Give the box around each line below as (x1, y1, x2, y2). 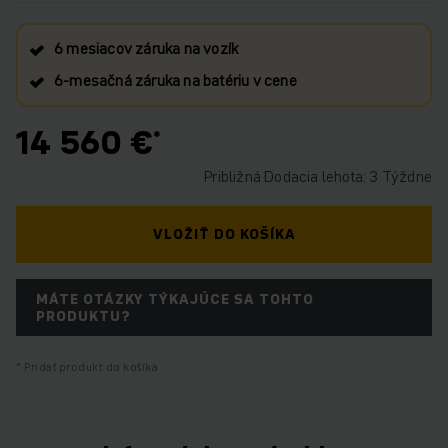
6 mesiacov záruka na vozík (54, 37, 239, 59)
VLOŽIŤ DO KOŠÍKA (152, 224, 296, 244)
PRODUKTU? (36, 305, 131, 326)
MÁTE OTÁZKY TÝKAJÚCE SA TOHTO (36, 288, 314, 309)
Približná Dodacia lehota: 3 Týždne (204, 165, 432, 187)
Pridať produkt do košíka (21, 359, 158, 375)
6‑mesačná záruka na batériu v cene (54, 69, 297, 91)
